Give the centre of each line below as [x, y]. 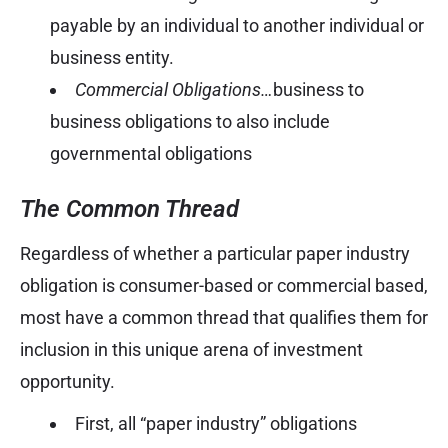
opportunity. [67, 382]
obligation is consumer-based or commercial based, [224, 286]
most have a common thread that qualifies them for [224, 318]
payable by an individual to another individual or [237, 26]
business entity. [112, 58]
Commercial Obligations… [174, 90]
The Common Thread [129, 209]
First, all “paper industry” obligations [216, 424]
